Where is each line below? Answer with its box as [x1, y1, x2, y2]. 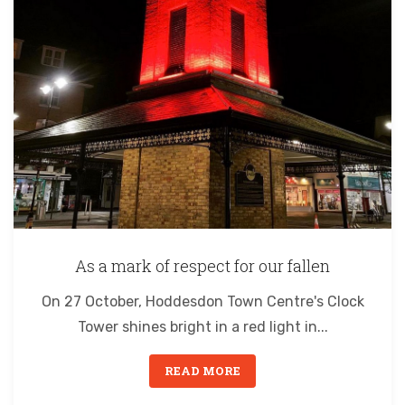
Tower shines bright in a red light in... [77, 317, 328, 335]
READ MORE [165, 363, 240, 378]
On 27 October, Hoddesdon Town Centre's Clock [41, 292, 364, 310]
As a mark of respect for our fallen [75, 254, 330, 277]
